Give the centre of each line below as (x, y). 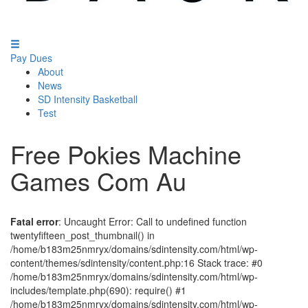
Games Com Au (98, 180)
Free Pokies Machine (126, 154)
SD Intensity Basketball (88, 99)
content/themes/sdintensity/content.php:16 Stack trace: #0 (136, 263)
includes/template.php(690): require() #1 (98, 290)
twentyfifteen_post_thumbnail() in (82, 235)
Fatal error (34, 221)
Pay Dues (31, 58)
